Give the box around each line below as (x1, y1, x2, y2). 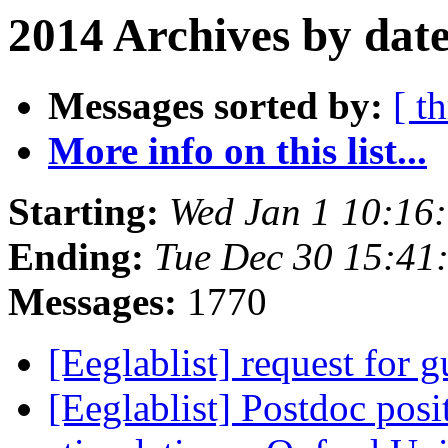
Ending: (8, 235, 144, 279)
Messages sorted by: (48, 84, 383, 128)
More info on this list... (48, 129, 427, 173)
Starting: (8, 190, 159, 234)
